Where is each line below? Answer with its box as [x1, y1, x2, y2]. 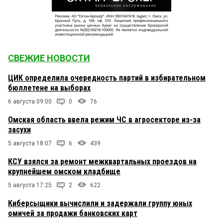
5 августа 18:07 [8, 140, 52, 147]
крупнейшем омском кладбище [8, 167, 120, 177]
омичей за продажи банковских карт [8, 209, 137, 219]
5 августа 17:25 [8, 182, 52, 189]
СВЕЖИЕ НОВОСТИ [8, 53, 90, 64]
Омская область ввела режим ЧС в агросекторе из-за [8, 115, 201, 125]
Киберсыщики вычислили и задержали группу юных [8, 199, 192, 209]
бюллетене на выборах [8, 83, 91, 93]
